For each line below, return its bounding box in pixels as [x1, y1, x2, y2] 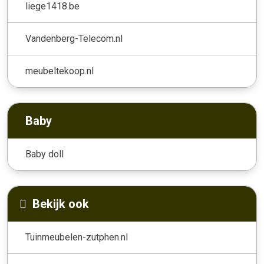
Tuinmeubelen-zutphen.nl [25, 232, 128, 243]
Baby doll [25, 148, 64, 160]
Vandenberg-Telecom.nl [25, 33, 123, 44]
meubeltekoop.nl [25, 65, 94, 77]
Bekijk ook [32, 197, 89, 211]
